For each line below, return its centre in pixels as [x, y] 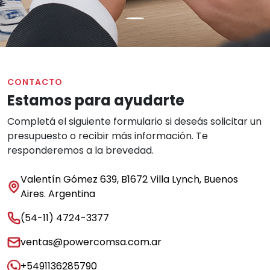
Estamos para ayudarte [96, 100]
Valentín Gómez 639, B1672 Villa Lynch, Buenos [129, 179]
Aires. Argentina [58, 194]
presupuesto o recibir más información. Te [108, 136]
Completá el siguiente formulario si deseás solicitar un [134, 121]
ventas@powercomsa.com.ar [91, 242]
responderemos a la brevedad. [80, 150]
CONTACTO [35, 82]
